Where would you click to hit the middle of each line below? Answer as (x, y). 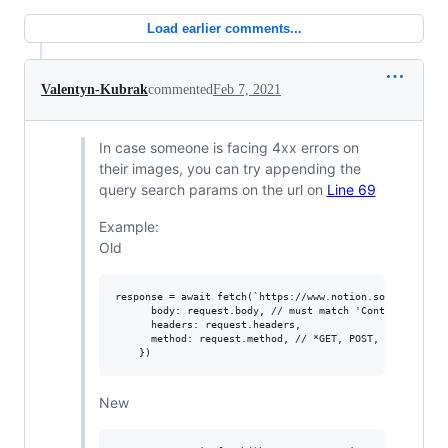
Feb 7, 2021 (247, 89)
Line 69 (351, 189)
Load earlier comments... (224, 28)
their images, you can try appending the (229, 168)
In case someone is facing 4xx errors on (228, 147)
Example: (128, 226)
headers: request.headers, (207, 324)
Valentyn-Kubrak (94, 89)
